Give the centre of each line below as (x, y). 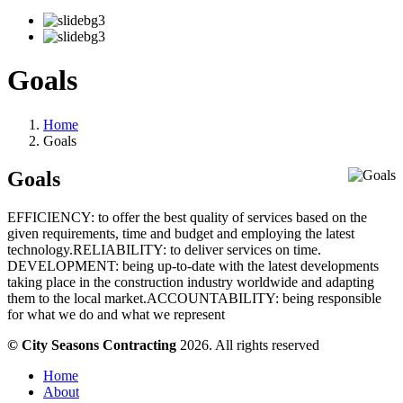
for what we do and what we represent (116, 314)
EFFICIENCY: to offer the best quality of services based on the (187, 217)
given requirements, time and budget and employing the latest (181, 233)
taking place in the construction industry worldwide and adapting (191, 282)
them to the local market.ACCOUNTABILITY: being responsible (194, 298)
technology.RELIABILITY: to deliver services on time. (164, 249)
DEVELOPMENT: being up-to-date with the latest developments (193, 265)
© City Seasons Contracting (92, 345)
